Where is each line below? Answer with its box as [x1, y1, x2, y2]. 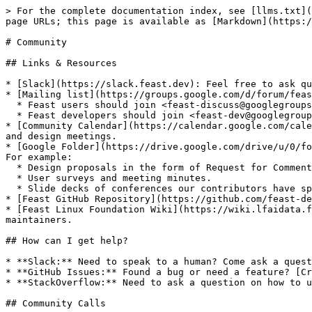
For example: [6, 152, 72, 162]
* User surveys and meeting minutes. [6, 173, 17, 183]
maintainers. [6, 214, 72, 225]
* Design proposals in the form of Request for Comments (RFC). [6, 162, 17, 173]
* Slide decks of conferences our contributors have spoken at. [6, 183, 17, 194]
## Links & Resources [6, 58, 117, 68]
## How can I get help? [6, 235, 128, 246]
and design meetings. [6, 131, 117, 141]
